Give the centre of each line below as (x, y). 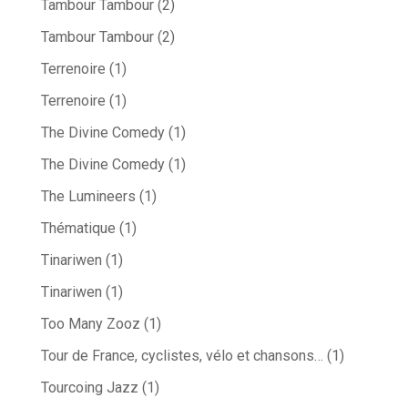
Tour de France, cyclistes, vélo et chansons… (182, 356)
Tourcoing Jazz (89, 388)
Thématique (78, 229)
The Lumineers (88, 197)
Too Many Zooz (90, 324)
